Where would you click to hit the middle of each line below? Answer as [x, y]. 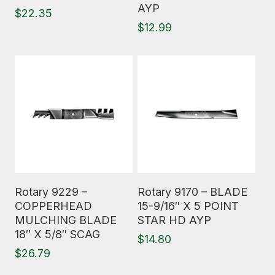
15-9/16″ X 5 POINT [188, 206]
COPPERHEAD [53, 206]
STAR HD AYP [174, 220]
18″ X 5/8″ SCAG [57, 234]
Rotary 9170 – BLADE [192, 192]
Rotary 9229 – [51, 192]
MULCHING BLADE [66, 220]
